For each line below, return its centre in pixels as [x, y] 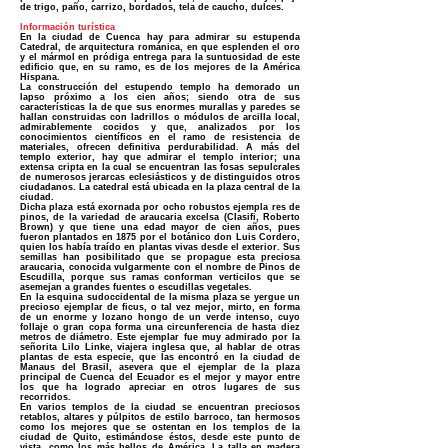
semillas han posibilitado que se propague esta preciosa [160, 257]
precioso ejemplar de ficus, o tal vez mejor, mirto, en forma [160, 307]
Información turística [69, 27]
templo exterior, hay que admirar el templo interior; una [160, 157]
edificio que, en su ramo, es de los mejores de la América [160, 67]
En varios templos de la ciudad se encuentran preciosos [160, 407]
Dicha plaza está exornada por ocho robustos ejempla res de [160, 207]
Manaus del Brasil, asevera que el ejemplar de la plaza [160, 367]
